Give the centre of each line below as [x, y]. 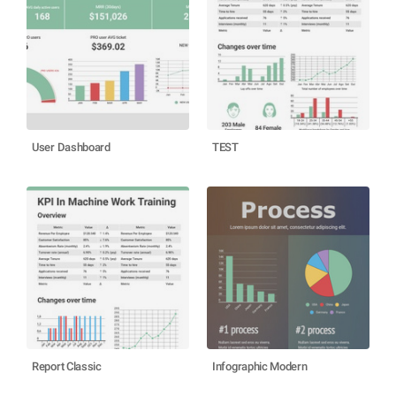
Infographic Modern [260, 366]
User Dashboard [71, 147]
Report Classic [67, 366]
